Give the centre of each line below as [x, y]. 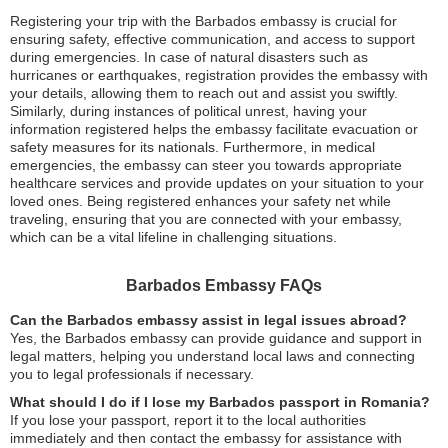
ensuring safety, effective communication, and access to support [212, 39]
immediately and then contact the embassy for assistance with [206, 438]
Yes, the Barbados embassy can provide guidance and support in [216, 338]
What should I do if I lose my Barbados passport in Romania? [220, 402]
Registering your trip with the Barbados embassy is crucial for [203, 21]
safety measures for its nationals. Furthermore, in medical [192, 147]
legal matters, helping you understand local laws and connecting [212, 356]
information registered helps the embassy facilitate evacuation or [214, 129]
